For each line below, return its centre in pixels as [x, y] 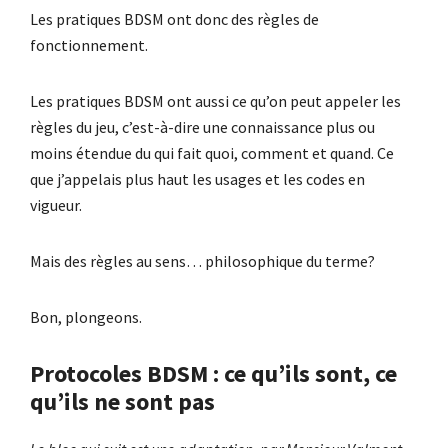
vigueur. [56, 204]
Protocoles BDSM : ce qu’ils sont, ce [213, 373]
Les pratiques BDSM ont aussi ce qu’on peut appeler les [215, 100]
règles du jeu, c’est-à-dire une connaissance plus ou [202, 126]
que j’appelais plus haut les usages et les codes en [197, 178]
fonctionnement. [89, 44]
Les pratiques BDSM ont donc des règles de [174, 18]
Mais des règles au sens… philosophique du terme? [202, 260]
